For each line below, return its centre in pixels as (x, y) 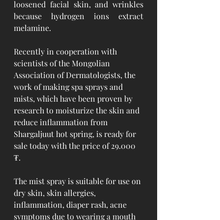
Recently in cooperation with (66, 51)
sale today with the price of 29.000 (76, 146)
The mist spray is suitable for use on (78, 181)
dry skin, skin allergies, (56, 193)
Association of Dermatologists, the (76, 75)
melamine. (32, 28)
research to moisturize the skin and (78, 110)
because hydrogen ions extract (79, 16)
